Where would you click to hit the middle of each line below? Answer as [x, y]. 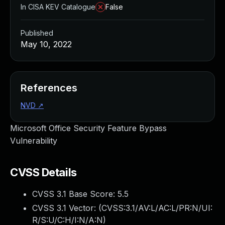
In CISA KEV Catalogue [58, 7]
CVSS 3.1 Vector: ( [67, 208]
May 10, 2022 [46, 44]
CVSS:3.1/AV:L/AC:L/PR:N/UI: [157, 208]
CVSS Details [43, 172]
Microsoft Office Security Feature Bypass [88, 128]
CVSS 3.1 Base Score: [75, 194]
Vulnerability [34, 141]
